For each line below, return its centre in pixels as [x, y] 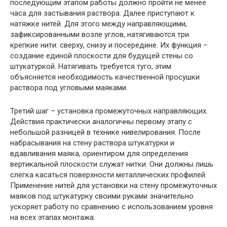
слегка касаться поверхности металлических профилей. [108, 175]
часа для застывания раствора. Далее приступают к [102, 13]
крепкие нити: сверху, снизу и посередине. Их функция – [109, 45]
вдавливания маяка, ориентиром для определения [99, 153]
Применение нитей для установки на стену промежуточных [113, 185]
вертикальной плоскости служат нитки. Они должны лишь [112, 164]
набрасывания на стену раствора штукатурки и [92, 143]
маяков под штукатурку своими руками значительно [102, 196]
